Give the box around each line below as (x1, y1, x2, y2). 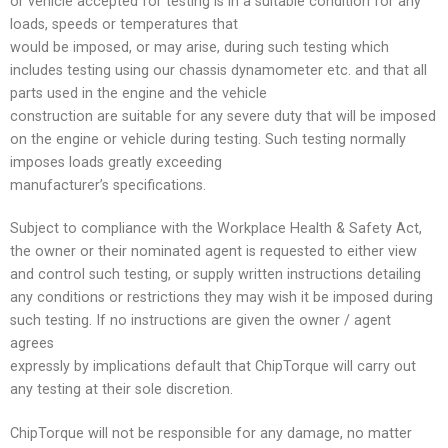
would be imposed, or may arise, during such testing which (10, 39, 389, 57)
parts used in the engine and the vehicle (10, 85, 267, 103)
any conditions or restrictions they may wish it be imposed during (10, 289, 433, 307)
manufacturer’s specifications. (10, 177, 206, 195)
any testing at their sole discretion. (10, 381, 233, 399)
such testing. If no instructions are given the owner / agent (10, 312, 391, 330)
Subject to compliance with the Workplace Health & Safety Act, (10, 220, 422, 238)
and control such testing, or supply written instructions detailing (10, 266, 421, 284)
